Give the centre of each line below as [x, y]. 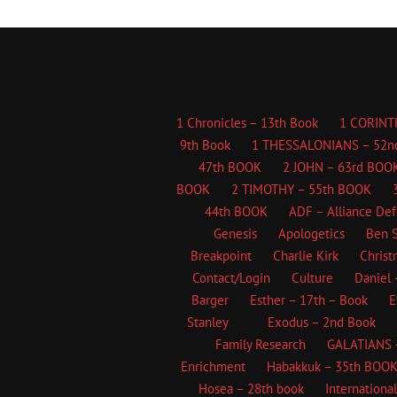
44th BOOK [236, 211]
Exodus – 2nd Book [322, 322]
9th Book [205, 145]
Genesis [235, 234]
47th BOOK [230, 167]
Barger [210, 300]
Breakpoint [221, 256]
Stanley [208, 322]
